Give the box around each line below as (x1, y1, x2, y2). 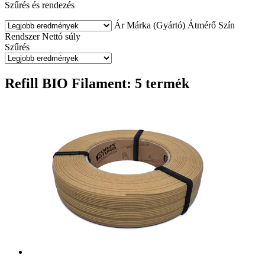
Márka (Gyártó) (127, 20, 185, 30)
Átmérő (188, 20, 216, 30)
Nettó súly (42, 31, 80, 41)
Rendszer (5, 31, 40, 41)
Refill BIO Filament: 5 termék (5, 75, 189, 91)
